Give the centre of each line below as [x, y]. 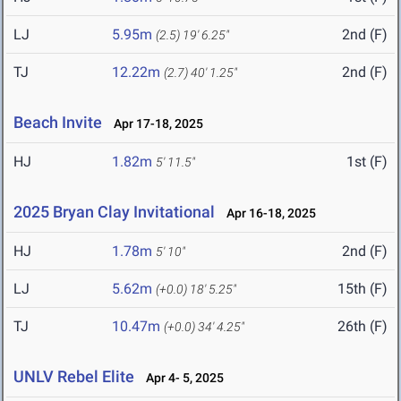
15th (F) [363, 289]
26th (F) [363, 327]
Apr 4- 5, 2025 [181, 378]
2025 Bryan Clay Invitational [114, 212]
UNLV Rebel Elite [74, 377]
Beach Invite [58, 123]
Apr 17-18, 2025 [154, 124]
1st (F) [367, 162]
